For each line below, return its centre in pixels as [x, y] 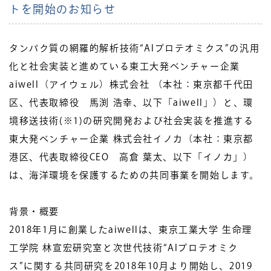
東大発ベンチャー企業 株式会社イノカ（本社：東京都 [131, 139]
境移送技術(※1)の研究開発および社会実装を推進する [132, 121]
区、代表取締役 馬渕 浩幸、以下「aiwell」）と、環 [131, 103]
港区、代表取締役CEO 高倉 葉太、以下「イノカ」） [131, 157]
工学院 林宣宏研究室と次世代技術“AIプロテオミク [124, 248]
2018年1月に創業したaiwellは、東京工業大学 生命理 [131, 230]
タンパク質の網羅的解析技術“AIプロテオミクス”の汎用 [135, 48]
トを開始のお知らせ [63, 9]
